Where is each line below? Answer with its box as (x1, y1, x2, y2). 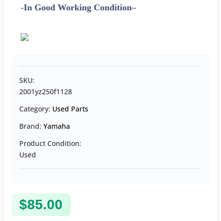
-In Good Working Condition (21, 2, 132, 13)
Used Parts (52, 104, 88, 114)
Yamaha (43, 121, 70, 131)
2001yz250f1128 (19, 87, 72, 97)
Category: (19, 104, 52, 114)
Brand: (19, 121, 43, 131)
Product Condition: (19, 139, 81, 148)
